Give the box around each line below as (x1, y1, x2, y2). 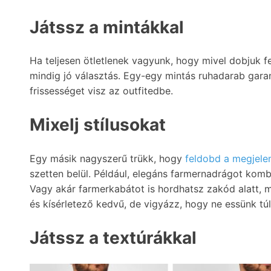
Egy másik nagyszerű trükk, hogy (30, 152, 185, 165)
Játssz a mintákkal (30, 17, 184, 38)
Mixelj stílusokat (30, 114, 166, 135)
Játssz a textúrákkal (30, 227, 197, 248)
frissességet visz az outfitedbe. (30, 85, 173, 97)
